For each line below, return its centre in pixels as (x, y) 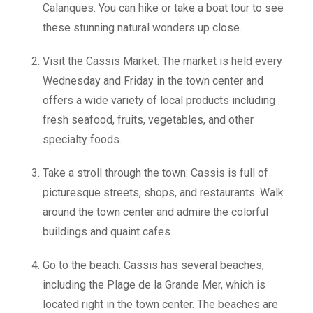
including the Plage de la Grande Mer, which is (154, 285)
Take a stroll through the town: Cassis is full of (155, 173)
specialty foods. (82, 139)
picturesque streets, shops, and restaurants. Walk (163, 192)
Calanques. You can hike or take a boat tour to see (163, 8)
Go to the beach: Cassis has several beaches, (153, 265)
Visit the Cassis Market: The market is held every (162, 61)
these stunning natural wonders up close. (142, 28)
